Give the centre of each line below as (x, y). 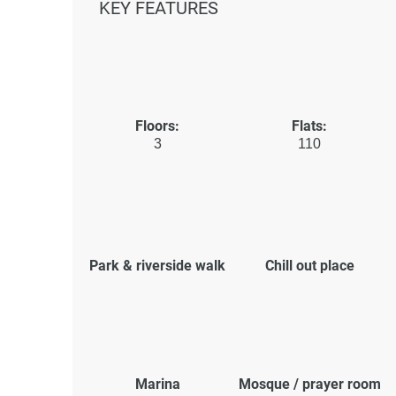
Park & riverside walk (157, 265)
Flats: (309, 126)
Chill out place (309, 265)
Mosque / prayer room (309, 384)
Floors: (157, 126)
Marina (157, 384)
